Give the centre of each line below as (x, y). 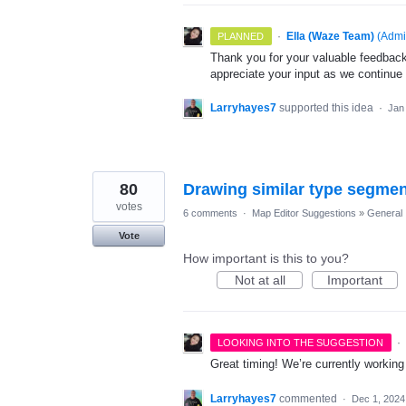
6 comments (210, 213)
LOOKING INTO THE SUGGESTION (301, 343)
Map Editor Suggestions (304, 213)
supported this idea (328, 108)
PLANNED (241, 37)
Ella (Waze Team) (330, 37)
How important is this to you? (266, 259)
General (385, 213)
